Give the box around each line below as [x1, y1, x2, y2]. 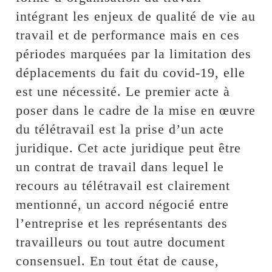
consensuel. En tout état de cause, [16, 253, 220, 268]
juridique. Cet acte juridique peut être [16, 140, 242, 155]
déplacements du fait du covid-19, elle [16, 64, 246, 80]
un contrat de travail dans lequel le [16, 158, 225, 174]
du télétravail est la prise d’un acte [16, 121, 225, 137]
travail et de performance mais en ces [16, 27, 240, 42]
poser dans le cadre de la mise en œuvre [16, 102, 256, 118]
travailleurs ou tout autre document [16, 234, 226, 250]
